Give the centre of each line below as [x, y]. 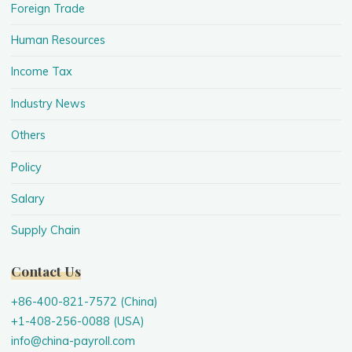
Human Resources [59, 40]
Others [29, 136]
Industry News [49, 103]
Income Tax [42, 72]
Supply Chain [46, 231]
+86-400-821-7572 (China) [85, 301]
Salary [28, 198]
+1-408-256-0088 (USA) [78, 321]
